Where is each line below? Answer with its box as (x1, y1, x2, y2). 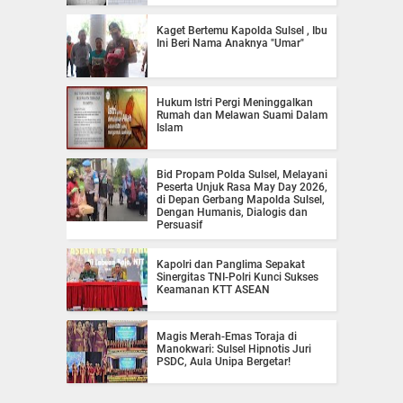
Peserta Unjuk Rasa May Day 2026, (157, 180, 327, 193)
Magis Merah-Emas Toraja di (157, 329, 297, 343)
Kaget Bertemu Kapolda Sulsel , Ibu (157, 23, 327, 37)
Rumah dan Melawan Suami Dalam (157, 108, 327, 121)
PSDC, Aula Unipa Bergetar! (157, 354, 291, 368)
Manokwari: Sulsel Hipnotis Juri (157, 342, 311, 355)
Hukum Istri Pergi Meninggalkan (157, 95, 313, 109)
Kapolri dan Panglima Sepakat (157, 257, 305, 271)
